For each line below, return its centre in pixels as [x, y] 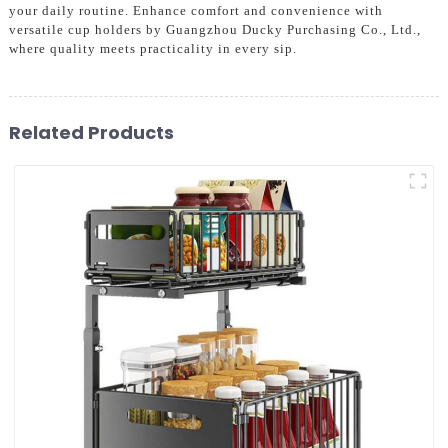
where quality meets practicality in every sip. [152, 48]
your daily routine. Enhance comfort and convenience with [195, 10]
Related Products [91, 132]
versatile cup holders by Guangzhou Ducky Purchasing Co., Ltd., [214, 29]
